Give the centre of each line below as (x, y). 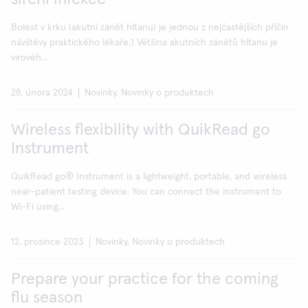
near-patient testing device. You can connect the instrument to (146, 192)
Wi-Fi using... (38, 207)
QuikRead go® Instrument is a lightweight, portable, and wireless (149, 177)
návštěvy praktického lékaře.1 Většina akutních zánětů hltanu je (144, 43)
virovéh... (29, 58)
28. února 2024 (42, 93)
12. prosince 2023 (47, 242)
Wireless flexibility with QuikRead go (141, 130)
